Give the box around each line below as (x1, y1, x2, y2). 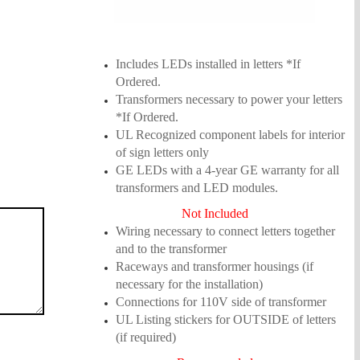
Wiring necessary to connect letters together (115, 224, 335, 238)
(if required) (115, 330, 176, 344)
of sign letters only (115, 145, 209, 159)
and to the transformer (115, 242, 227, 256)
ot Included (190, 207, 248, 220)
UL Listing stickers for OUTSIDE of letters (115, 313, 336, 326)
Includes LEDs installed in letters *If (115, 57, 301, 71)
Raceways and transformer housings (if (115, 260, 313, 273)
